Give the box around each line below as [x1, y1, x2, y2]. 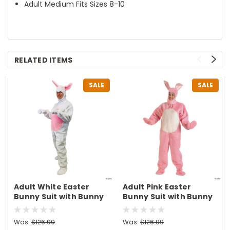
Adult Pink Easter [123, 181, 191, 192]
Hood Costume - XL [123, 201, 200, 212]
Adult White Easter [14, 181, 90, 192]
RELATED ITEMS [14, 54, 73, 65]
